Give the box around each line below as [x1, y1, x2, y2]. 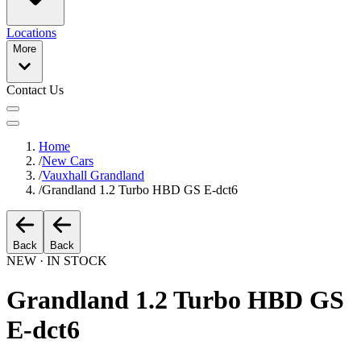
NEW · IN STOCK [6, 254, 107, 268]
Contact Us [6, 83, 64, 97]
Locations [6, 26, 56, 39]
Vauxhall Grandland [42, 168, 144, 182]
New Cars [42, 154, 93, 168]
